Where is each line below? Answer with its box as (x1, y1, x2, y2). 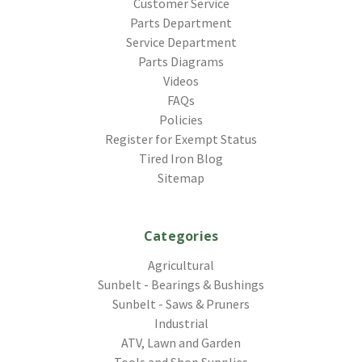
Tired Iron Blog (139, 149, 223, 166)
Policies (159, 111, 203, 128)
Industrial (154, 314, 208, 331)
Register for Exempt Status (105, 130, 257, 147)
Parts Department (130, 14, 232, 31)
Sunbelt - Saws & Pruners (112, 295, 250, 312)
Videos (163, 72, 199, 89)
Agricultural (148, 256, 214, 273)
